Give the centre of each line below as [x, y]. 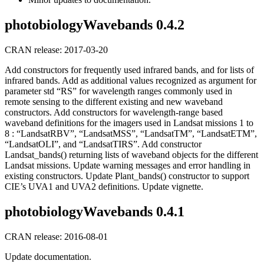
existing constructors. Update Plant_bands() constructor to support [127, 176]
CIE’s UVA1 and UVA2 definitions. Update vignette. [104, 187]
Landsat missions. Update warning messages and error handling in [128, 166]
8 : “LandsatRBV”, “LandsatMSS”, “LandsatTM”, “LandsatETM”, [131, 134]
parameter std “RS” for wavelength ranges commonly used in [118, 91]
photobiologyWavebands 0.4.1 [95, 212]
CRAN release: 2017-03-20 [56, 50]
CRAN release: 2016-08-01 [56, 237]
